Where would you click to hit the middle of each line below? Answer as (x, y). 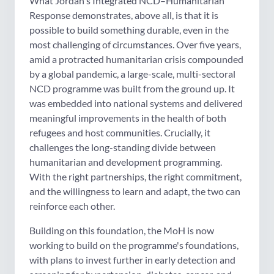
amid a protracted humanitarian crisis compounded (136, 59)
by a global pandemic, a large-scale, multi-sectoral (132, 74)
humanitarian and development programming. (126, 162)
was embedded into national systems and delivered (136, 103)
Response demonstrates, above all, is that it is (124, 15)
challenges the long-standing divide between (123, 147)
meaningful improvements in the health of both (128, 118)
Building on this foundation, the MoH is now (122, 231)
